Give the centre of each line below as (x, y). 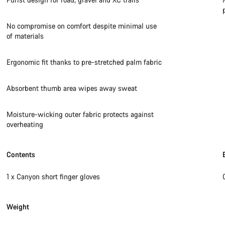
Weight (18, 207)
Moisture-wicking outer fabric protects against (80, 114)
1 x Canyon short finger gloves (53, 177)
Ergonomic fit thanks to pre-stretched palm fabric (84, 62)
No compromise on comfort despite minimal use (82, 26)
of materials (25, 36)
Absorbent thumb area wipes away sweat (72, 88)
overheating (25, 124)
